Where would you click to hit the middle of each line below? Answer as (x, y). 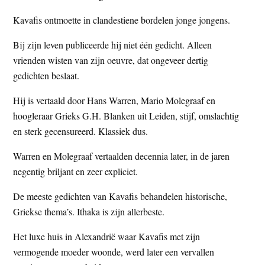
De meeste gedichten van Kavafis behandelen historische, (120, 196)
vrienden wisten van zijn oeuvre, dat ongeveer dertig (111, 60)
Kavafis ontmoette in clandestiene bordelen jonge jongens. (122, 20)
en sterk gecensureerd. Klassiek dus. (81, 131)
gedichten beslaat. (46, 75)
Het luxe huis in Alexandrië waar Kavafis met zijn (107, 236)
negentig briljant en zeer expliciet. (76, 171)
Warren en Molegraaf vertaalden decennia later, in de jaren (122, 156)
